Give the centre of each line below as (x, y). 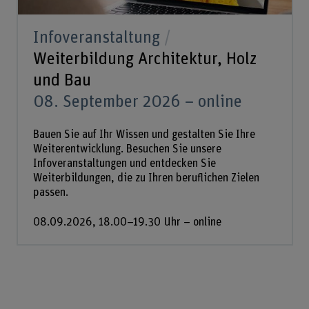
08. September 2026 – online (137, 102)
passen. (50, 192)
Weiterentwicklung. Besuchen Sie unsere (127, 149)
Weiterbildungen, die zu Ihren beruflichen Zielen (146, 178)
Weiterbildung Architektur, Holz (144, 59)
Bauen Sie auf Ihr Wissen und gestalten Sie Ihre (144, 134)
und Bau (62, 81)
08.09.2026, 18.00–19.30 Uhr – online (127, 222)
